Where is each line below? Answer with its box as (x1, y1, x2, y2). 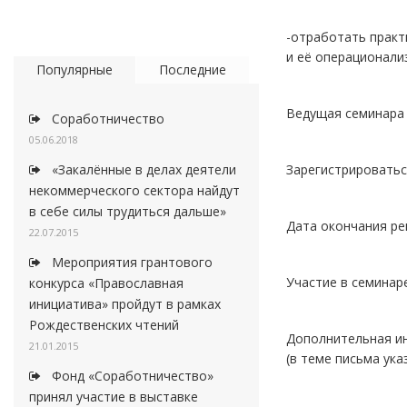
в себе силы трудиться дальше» (29, 203, 226, 220)
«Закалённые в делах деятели (48, 161, 236, 178)
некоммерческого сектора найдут (29, 182, 240, 199)
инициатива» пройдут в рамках (29, 295, 221, 313)
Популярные (36, 61, 113, 78)
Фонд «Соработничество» (48, 367, 213, 384)
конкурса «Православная (29, 274, 184, 292)
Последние (159, 61, 226, 78)
